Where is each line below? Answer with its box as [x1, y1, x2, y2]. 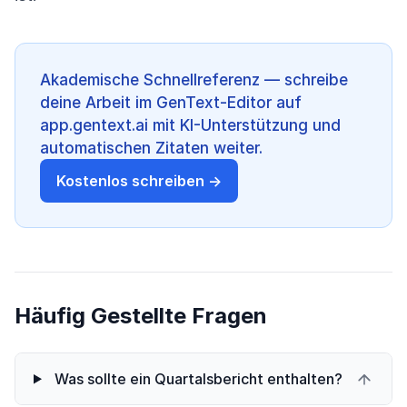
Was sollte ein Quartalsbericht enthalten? [54, 370, 342, 389]
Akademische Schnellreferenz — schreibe [40, 70, 348, 89]
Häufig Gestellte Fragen [15, 303, 267, 330]
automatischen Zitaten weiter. [40, 138, 263, 157]
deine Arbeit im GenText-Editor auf [40, 93, 302, 112]
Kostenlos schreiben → [56, 172, 223, 191]
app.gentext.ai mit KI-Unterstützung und [40, 115, 341, 134]
